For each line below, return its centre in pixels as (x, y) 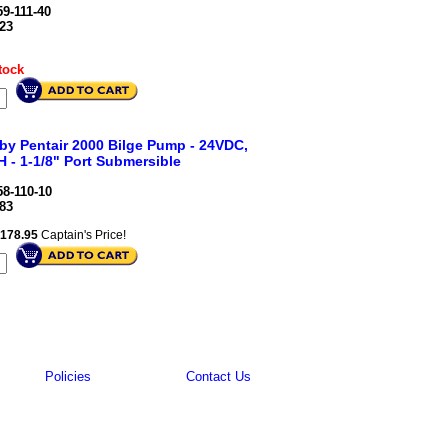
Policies (67, 376)
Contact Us (219, 376)
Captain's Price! (82, 235)
